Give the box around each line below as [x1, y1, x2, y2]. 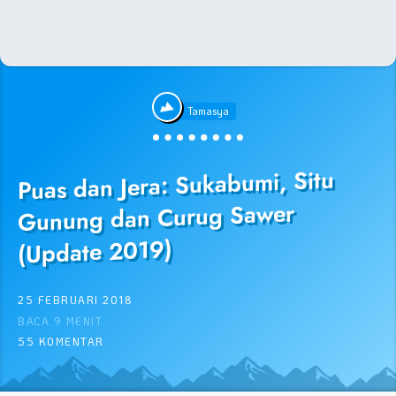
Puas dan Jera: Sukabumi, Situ [18, 164, 334, 209]
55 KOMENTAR [18, 335, 104, 349]
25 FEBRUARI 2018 [18, 293, 133, 308]
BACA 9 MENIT [18, 314, 103, 328]
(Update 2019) [18, 232, 172, 272]
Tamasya [187, 104, 229, 118]
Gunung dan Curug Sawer [18, 196, 294, 240]
